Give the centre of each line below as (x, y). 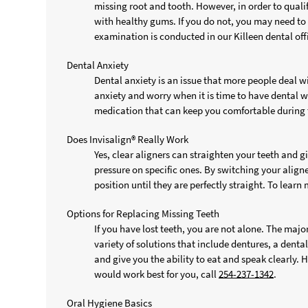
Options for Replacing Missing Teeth (143, 213)
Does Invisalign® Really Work (128, 139)
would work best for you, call (157, 274)
